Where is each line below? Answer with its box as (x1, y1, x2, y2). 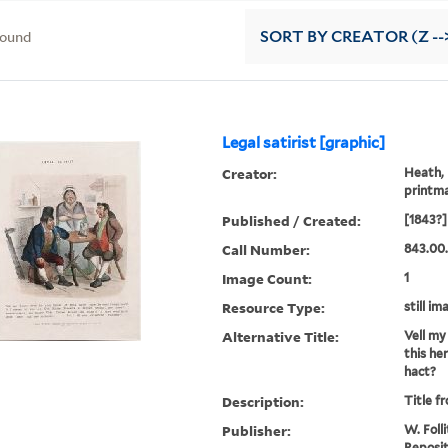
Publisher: (222, 421, 292, 441)
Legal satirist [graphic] (222, 134, 386, 153)
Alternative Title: (222, 327, 340, 347)
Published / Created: (222, 211, 362, 231)
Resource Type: (222, 298, 326, 318)
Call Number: (222, 240, 311, 260)
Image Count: (222, 269, 313, 289)
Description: (222, 392, 305, 412)
